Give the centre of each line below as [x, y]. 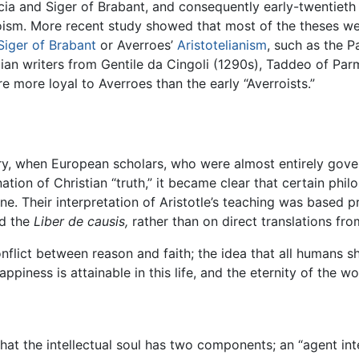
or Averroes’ [137, 45]
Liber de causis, [81, 222]
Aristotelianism [222, 45]
